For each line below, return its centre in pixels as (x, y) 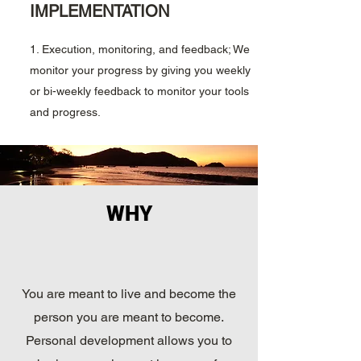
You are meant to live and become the (129, 294)
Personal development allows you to (129, 340)
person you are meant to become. (129, 317)
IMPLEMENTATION (100, 11)
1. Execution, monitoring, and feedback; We (140, 49)
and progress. (65, 112)
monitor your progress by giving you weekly (140, 70)
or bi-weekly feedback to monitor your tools (139, 91)
